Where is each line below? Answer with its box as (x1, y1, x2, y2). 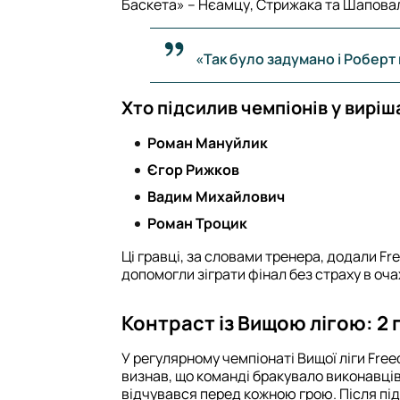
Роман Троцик (147, 212, 247, 233)
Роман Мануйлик (147, 132, 268, 153)
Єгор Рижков (147, 159, 239, 179)
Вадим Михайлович (147, 186, 285, 206)
